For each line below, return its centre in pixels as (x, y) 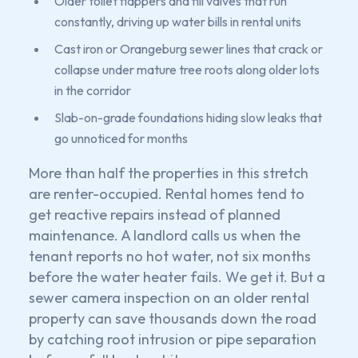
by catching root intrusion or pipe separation (173, 339)
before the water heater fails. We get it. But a (177, 276)
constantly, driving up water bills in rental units (178, 21)
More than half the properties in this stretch (169, 173)
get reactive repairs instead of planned (155, 214)
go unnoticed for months (121, 138)
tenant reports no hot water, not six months (170, 256)
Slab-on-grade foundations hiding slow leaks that (188, 117)
